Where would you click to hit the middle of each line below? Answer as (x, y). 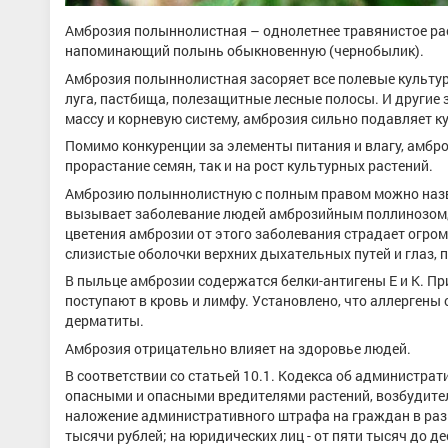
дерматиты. (104, 320)
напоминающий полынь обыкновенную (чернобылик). (244, 50)
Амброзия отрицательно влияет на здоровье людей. (238, 348)
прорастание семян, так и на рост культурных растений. (249, 165)
